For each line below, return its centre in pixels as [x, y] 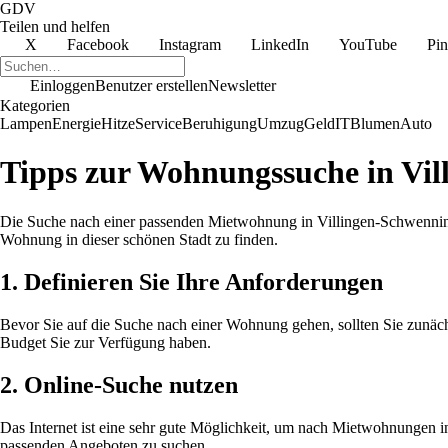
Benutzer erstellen [151, 85]
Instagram [190, 44]
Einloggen [62, 85]
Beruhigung [219, 123]
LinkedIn [280, 44]
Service [158, 123]
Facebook [98, 44]
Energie [76, 123]
